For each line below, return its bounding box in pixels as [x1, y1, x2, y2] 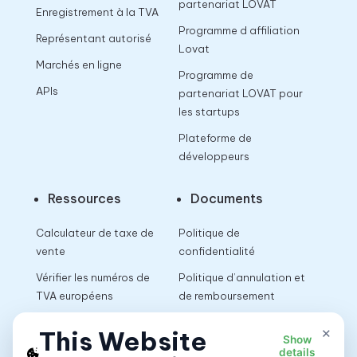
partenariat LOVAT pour [178, 86, 303, 100]
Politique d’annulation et [178, 270, 305, 284]
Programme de [178, 68, 253, 81]
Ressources [47, 190, 121, 206]
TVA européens [35, 288, 113, 302]
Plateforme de [178, 131, 252, 144]
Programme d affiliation [178, 23, 300, 37]
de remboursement [178, 288, 275, 302]
